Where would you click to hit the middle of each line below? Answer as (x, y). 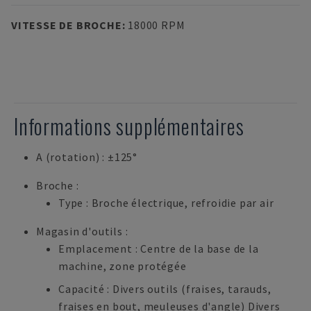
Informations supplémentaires (129, 126)
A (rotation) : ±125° (87, 157)
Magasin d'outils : (82, 231)
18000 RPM (157, 25)
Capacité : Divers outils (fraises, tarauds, (165, 289)
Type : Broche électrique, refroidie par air (166, 203)
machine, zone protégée (123, 266)
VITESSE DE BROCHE (67, 25)
